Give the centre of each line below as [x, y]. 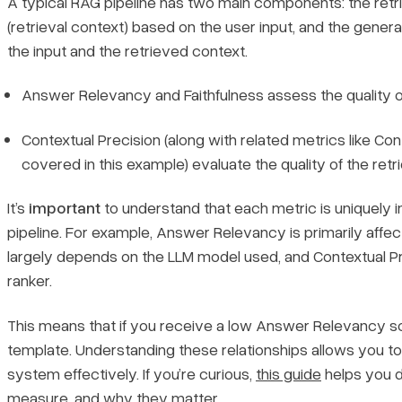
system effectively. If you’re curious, [131, 373]
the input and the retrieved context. [127, 50]
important [65, 208]
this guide [288, 373]
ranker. [30, 280]
